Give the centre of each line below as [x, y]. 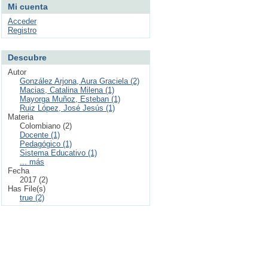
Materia [21, 117]
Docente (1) [40, 135]
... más [32, 162]
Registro [22, 30]
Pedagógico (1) [46, 144]
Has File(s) [27, 189]
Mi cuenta [28, 7]
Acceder [22, 21]
